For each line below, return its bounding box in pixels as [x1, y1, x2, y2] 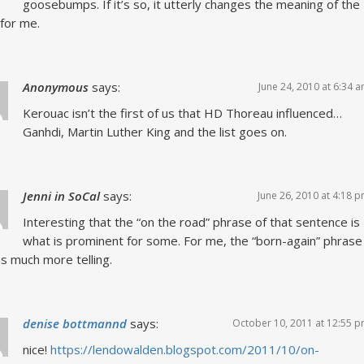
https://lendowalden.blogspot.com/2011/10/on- [50, 341, 319, 357]
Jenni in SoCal [22, 188, 100, 204]
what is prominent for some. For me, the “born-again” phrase [22, 232, 362, 249]
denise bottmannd [22, 315, 127, 331]
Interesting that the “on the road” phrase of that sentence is [22, 214, 360, 230]
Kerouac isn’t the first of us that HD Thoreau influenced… [22, 105, 342, 121]
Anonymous [22, 79, 89, 95]
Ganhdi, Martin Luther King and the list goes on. [22, 123, 287, 140]
